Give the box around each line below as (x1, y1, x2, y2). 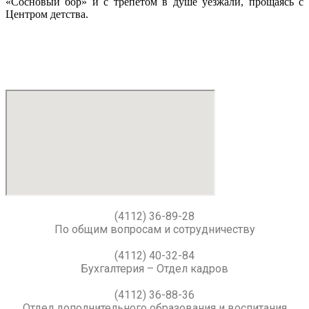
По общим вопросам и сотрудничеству (54, 223, 255, 236)
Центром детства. (6, 8, 88, 20)
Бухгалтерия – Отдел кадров (81, 262, 228, 275)
